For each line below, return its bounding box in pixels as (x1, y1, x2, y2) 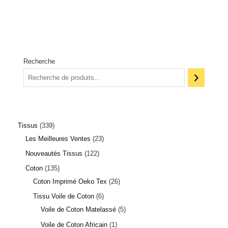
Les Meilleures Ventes (25, 134, 91, 142)
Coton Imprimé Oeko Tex (33, 178, 107, 186)
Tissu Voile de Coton (33, 192, 94, 201)
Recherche (23, 58, 55, 66)
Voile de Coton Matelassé (41, 206, 116, 214)
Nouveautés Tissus (25, 149, 82, 157)
